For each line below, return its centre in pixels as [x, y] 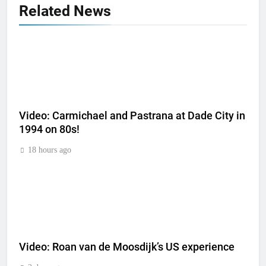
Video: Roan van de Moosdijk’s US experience [127, 247]
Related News [65, 11]
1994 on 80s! [49, 129]
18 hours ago [50, 150]
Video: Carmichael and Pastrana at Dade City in [132, 116]
